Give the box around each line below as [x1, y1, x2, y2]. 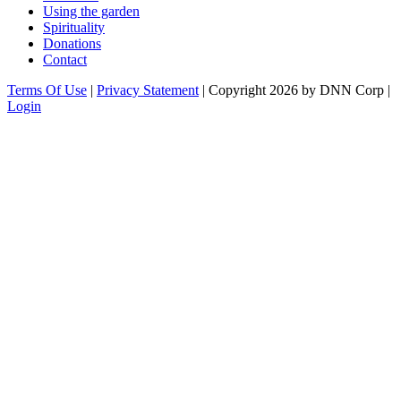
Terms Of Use [7, 82, 87, 98]
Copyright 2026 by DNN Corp [209, 82, 384, 98]
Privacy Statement [97, 82, 199, 98]
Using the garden [43, 4, 140, 19]
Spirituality [43, 20, 105, 35]
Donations [43, 36, 101, 51]
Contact [43, 52, 87, 67]
